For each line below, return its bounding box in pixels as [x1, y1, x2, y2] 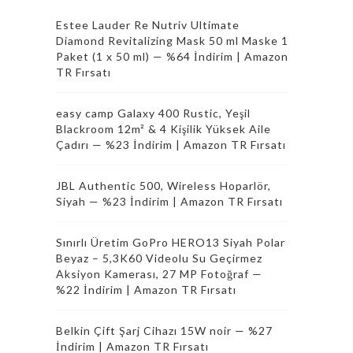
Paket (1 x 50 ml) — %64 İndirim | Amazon [56, 50, 288, 63]
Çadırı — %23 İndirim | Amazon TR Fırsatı [56, 138, 286, 151]
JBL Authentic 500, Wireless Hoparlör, [56, 179, 271, 192]
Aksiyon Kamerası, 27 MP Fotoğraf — [56, 267, 262, 281]
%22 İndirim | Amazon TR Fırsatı [56, 283, 236, 296]
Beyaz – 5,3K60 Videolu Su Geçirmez [56, 251, 262, 265]
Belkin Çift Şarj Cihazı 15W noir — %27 [56, 324, 273, 337]
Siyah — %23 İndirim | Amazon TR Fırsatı [56, 195, 283, 208]
